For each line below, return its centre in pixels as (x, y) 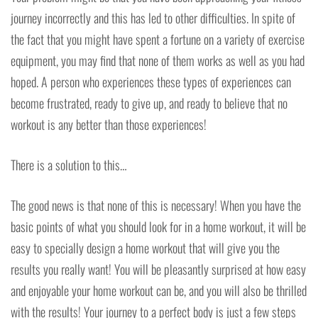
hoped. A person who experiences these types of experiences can (151, 81)
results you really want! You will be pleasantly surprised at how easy (158, 269)
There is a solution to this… (69, 164)
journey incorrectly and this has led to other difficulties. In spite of (153, 17)
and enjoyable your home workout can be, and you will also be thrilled (159, 290)
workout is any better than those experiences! (109, 124)
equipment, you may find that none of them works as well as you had (158, 60)
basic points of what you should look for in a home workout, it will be (158, 226)
